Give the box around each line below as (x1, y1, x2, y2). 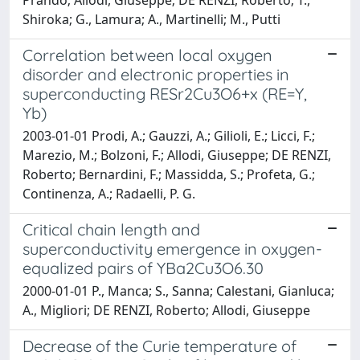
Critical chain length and (22, 219, 200, 239)
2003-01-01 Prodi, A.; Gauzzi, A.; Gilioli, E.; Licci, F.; (22, 126, 315, 145)
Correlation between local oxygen (22, 44, 272, 65)
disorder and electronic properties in (22, 63, 289, 84)
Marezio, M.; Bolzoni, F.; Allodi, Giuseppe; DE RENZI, (22, 145, 331, 164)
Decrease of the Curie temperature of (22, 335, 297, 356)
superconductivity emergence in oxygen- (22, 238, 322, 259)
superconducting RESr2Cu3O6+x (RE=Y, (22, 83, 307, 104)
